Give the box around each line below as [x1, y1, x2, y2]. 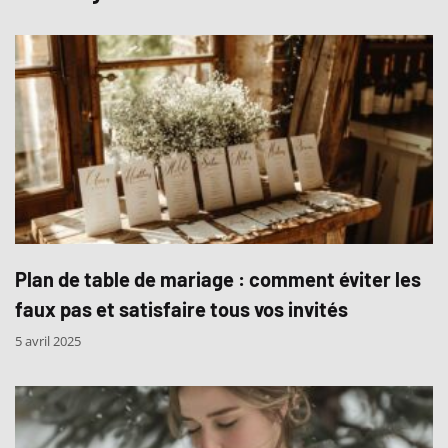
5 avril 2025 [15, 331, 81, 350]
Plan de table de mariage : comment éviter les [15, 266, 421, 291]
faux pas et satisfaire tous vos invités [15, 296, 348, 321]
